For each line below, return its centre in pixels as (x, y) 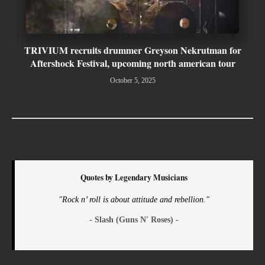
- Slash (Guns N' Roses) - (134, 219)
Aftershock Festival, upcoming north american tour (132, 63)
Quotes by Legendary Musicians (134, 177)
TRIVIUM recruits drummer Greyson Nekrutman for (132, 50)
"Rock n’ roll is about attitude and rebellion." (134, 199)
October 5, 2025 (132, 80)
